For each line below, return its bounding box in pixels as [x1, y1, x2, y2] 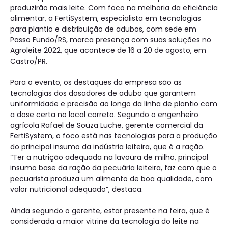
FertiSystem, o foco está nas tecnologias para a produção [10, 131, 217, 141]
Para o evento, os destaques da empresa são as [10, 77, 182, 88]
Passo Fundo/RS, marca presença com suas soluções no [10, 35, 211, 45]
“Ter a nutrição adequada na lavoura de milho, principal [10, 152, 208, 163]
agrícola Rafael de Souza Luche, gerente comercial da [10, 120, 203, 131]
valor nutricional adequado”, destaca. [10, 184, 143, 195]
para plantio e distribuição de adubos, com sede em [10, 24, 196, 35]
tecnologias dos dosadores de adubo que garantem [10, 88, 196, 99]
